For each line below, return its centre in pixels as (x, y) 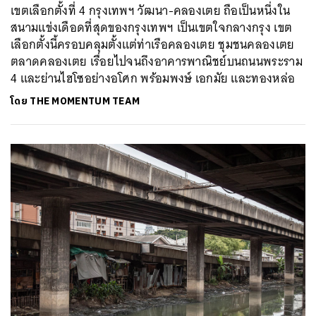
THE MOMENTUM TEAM (85, 101)
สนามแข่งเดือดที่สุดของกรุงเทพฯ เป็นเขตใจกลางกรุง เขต (152, 28)
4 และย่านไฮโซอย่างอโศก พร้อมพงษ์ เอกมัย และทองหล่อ (153, 78)
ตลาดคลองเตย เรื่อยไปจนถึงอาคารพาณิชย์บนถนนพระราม (157, 61)
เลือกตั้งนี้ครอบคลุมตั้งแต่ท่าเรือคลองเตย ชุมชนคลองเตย (153, 44)
